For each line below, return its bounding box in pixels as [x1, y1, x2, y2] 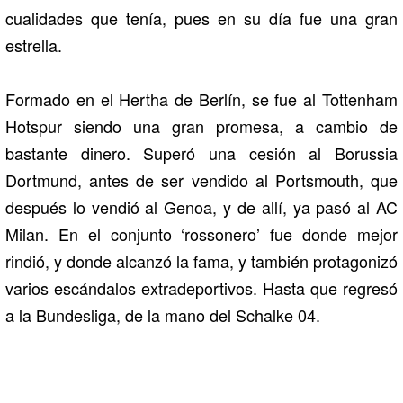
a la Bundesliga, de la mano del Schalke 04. [5, 303, 320, 327]
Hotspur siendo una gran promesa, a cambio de [5, 114, 398, 139]
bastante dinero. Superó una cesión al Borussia [5, 141, 398, 166]
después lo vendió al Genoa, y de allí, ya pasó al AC [5, 195, 398, 219]
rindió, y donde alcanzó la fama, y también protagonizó [5, 249, 398, 273]
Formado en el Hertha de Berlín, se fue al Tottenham [5, 87, 398, 112]
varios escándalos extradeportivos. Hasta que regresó [5, 276, 398, 300]
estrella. [5, 33, 62, 58]
